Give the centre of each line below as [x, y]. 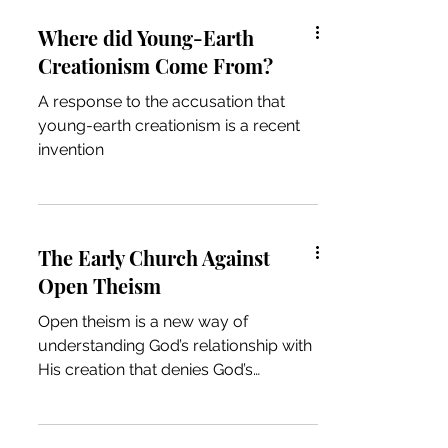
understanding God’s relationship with [175, 345]
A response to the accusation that [161, 101]
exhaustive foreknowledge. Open [159, 393]
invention [71, 149]
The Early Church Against [154, 257]
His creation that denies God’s [145, 369]
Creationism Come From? [155, 65]
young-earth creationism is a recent [169, 125]
